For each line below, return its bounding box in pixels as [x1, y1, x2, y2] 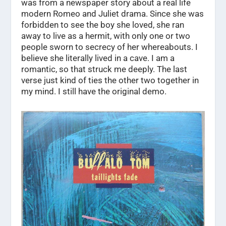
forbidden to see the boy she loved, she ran [21, 20, 185, 30]
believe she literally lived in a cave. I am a [21, 53, 175, 64]
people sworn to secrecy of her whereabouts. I [21, 42, 198, 52]
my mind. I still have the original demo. [21, 86, 167, 97]
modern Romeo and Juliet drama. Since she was [21, 9, 204, 19]
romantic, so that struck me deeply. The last [21, 64, 188, 75]
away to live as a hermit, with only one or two [21, 31, 191, 41]
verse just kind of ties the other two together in [21, 75, 199, 86]
